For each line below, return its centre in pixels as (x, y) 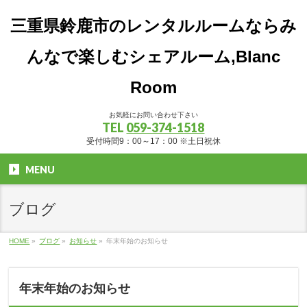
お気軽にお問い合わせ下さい (153, 115)
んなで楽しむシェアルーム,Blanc (153, 57)
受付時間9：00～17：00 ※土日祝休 (153, 141)
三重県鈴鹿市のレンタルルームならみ (153, 26)
